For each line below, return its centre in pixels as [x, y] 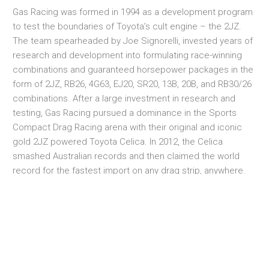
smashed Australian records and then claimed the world [126, 156]
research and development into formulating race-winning [127, 55]
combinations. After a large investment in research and [124, 98]
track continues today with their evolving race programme [130, 213]
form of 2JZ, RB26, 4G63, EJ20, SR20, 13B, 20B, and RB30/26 [132, 84]
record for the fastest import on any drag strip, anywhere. [129, 170]
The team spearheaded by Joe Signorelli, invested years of [133, 41]
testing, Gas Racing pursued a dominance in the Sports [125, 113]
